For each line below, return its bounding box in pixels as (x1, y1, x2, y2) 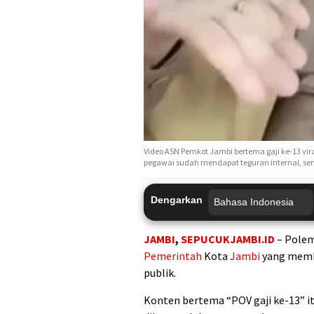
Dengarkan (151, 194, 203, 206)
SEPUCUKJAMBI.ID (181, 232, 275, 247)
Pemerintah (144, 249, 202, 264)
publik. (144, 266, 176, 280)
